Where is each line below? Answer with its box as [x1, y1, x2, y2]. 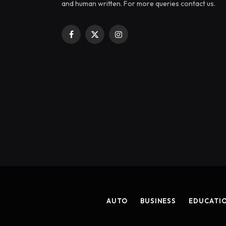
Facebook [70, 34, 103, 43]
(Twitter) [94, 44, 122, 54]
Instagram [118, 34, 150, 43]
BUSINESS [140, 197, 177, 205]
